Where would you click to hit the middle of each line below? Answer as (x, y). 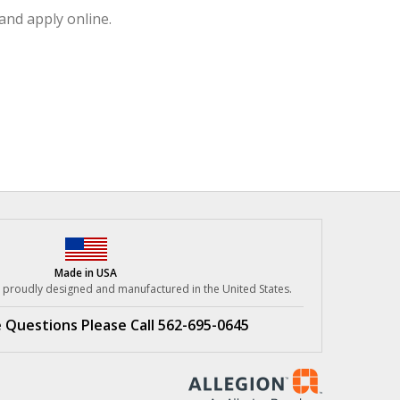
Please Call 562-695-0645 (165, 325)
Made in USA (86, 273)
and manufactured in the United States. (194, 289)
